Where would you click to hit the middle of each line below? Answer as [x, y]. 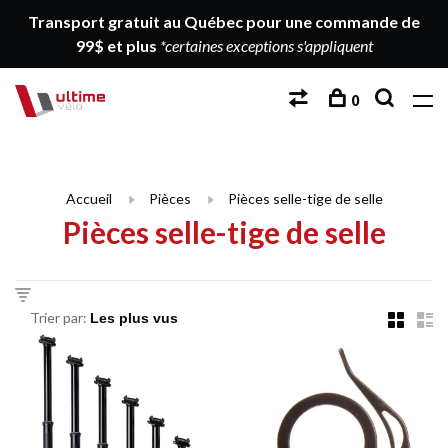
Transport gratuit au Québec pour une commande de [224, 21]
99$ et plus [117, 45]
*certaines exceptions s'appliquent [266, 45]
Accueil [88, 198]
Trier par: [58, 317]
